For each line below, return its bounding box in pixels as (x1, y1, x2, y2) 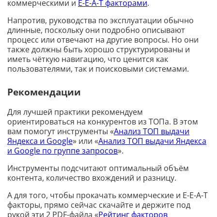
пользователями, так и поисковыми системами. (7, 63, 189, 75)
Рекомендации (7, 86, 81, 98)
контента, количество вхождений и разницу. (7, 172, 176, 184)
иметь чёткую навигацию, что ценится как (7, 54, 168, 65)
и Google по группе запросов (7, 145, 118, 156)
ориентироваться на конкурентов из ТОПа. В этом (7, 116, 198, 127)
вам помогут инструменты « (7, 126, 114, 137)
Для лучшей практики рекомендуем (7, 107, 143, 118)
